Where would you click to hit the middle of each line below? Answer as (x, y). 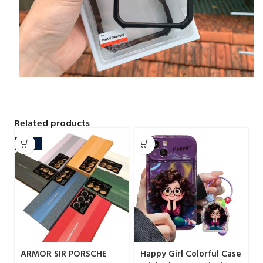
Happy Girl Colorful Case (191, 254)
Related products (52, 123)
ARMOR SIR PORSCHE (64, 254)
